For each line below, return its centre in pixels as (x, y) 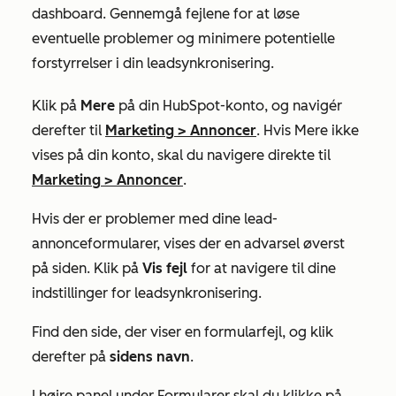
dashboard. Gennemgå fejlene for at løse (166, 14)
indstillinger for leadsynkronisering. (147, 293)
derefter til (69, 130)
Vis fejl (165, 268)
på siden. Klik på (87, 268)
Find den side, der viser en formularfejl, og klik (183, 332)
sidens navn (150, 357)
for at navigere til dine (262, 268)
